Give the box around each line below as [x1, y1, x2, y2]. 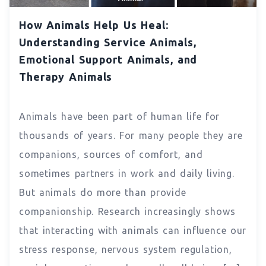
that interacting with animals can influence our [19, 224, 247, 236]
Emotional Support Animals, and [19, 53, 198, 65]
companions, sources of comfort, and [19, 148, 203, 160]
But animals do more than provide [19, 186, 186, 198]
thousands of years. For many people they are [19, 129, 243, 141]
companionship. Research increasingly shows [19, 205, 236, 217]
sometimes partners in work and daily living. [19, 167, 235, 179]
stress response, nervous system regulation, [19, 243, 232, 255]
